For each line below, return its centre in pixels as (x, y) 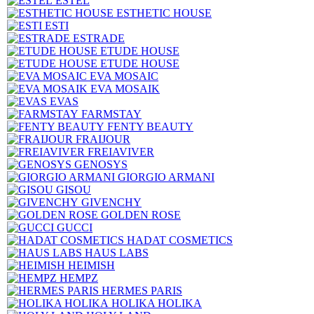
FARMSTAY (111, 114)
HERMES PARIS (142, 291)
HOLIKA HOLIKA (157, 303)
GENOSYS (101, 164)
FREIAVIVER (121, 152)
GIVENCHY (111, 202)
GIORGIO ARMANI (166, 177)
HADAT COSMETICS (180, 240)
